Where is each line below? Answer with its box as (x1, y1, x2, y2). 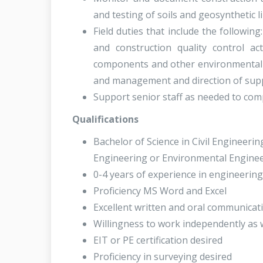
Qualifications (72, 112, 139, 126)
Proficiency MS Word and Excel (93, 184, 227, 197)
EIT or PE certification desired (93, 233, 222, 247)
